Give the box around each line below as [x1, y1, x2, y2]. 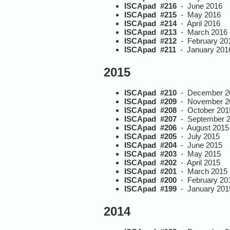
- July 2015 [177, 132, 220, 141]
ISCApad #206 [124, 123, 177, 132]
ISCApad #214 [124, 19, 177, 28]
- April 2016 [177, 19, 220, 28]
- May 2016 [177, 10, 221, 20]
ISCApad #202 [124, 158, 177, 167]
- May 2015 [177, 149, 221, 159]
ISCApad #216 [124, 2, 177, 11]
